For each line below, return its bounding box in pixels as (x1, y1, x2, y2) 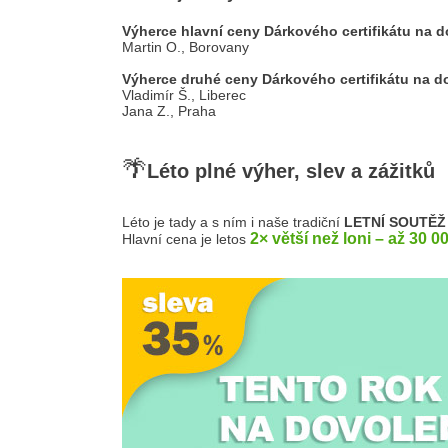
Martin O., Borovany (122, 39, 249, 55)
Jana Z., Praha (122, 103, 216, 119)
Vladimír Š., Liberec (122, 87, 246, 103)
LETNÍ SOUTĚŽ (344, 214, 446, 230)
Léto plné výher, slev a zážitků (147, 160, 435, 182)
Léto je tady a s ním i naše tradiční (122, 214, 344, 230)
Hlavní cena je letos (122, 231, 250, 247)
